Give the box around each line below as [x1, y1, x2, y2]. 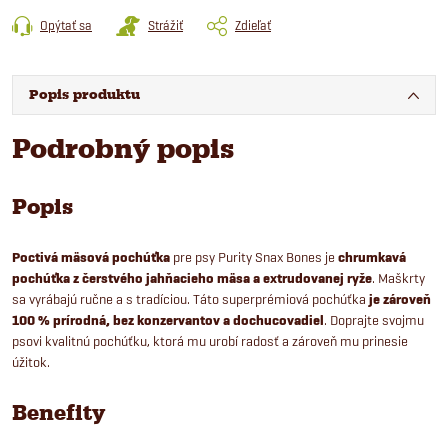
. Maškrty [372, 269, 425, 286]
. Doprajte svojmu [324, 311, 424, 328]
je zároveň [366, 290, 431, 308]
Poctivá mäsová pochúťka [12, 248, 170, 266]
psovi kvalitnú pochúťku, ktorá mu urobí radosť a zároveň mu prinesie [12, 332, 408, 349]
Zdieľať [235, 16, 271, 33]
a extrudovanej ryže [250, 269, 372, 287]
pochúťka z [12, 269, 82, 287]
